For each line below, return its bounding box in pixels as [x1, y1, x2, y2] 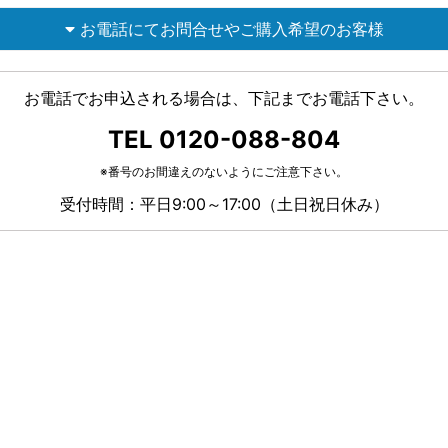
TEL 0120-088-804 [108, 125, 340, 154]
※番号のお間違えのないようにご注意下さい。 [100, 164, 348, 179]
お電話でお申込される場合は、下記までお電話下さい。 [24, 88, 424, 108]
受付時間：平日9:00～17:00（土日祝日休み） [59, 194, 389, 214]
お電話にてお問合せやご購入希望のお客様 [79, 19, 384, 39]
